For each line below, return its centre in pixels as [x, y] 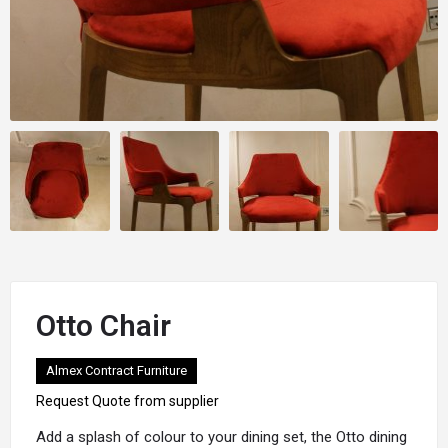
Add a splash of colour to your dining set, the [186, 436]
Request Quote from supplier [127, 400]
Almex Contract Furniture [116, 370]
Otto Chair [103, 325]
